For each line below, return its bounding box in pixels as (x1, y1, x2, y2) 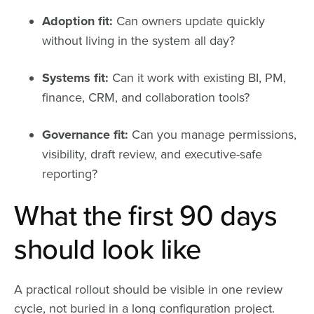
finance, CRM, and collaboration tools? (42, 89, 250, 105)
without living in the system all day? (42, 32, 235, 48)
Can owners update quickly (113, 13, 265, 29)
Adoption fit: (42, 13, 113, 29)
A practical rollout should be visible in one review (14, 281, 282, 297)
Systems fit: (42, 69, 109, 86)
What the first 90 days (14, 198, 278, 233)
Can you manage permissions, (128, 126, 296, 142)
